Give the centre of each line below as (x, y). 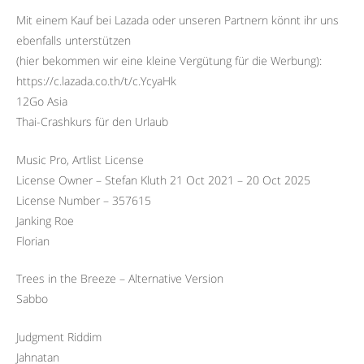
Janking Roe (45, 220)
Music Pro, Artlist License (80, 159)
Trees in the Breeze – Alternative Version (120, 279)
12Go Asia (42, 102)
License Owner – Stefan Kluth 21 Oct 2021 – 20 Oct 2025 (163, 180)
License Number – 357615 (84, 200)
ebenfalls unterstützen (74, 41)
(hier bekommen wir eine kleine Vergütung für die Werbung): (169, 61)
